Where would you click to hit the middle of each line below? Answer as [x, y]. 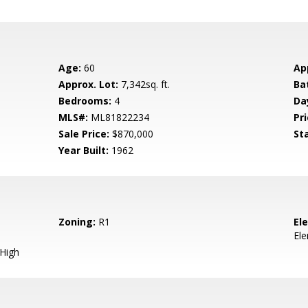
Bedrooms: [85, 101]
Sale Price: [84, 134]
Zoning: [77, 222]
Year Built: [84, 150]
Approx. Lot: [89, 84]
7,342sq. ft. [144, 84]
